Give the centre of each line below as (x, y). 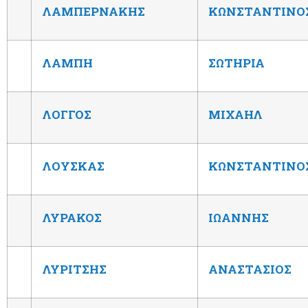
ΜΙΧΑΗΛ (235, 114)
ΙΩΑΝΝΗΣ (239, 217)
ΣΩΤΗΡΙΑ (236, 63)
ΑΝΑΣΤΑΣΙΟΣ (250, 269)
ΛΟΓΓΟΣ (67, 114)
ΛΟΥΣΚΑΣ (73, 166)
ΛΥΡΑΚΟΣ (72, 217)
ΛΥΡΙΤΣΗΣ (74, 269)
